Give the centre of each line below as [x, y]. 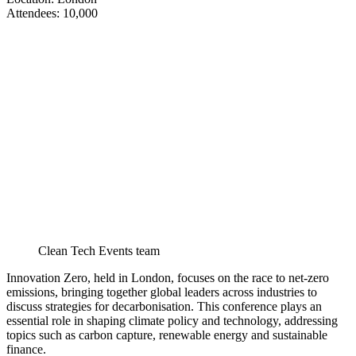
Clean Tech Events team [99, 251]
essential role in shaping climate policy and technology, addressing [172, 321]
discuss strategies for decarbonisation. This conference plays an [164, 307]
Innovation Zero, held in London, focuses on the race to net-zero [168, 278]
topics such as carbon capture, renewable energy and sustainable [167, 335]
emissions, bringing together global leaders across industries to [162, 292]
